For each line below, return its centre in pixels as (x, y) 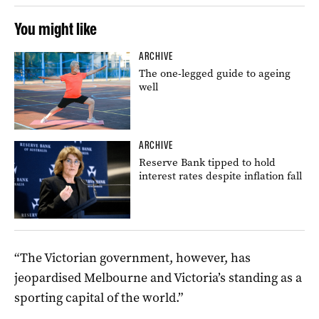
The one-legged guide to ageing (215, 73)
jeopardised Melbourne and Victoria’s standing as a (158, 277)
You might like (56, 28)
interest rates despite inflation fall (221, 176)
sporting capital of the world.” (99, 297)
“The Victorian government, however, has (132, 257)
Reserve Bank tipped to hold (208, 162)
